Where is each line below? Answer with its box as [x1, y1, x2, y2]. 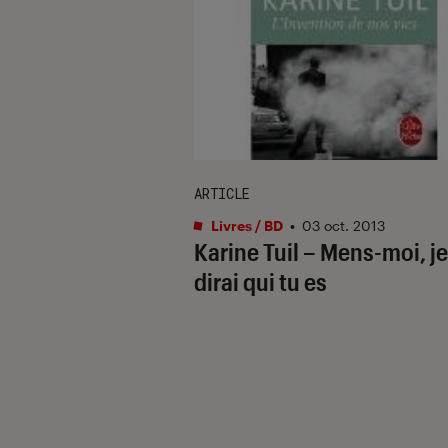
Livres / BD [208, 216, 283, 234]
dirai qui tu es [194, 266, 327, 296]
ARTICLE [194, 183, 250, 203]
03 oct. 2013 [302, 216, 385, 234]
